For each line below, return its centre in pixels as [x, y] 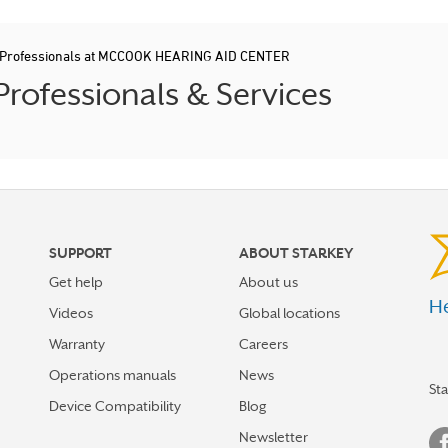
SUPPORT [80, 253]
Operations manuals [112, 375]
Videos [71, 313]
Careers [263, 344]
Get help [76, 282]
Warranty [77, 344]
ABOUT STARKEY [296, 253]
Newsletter [273, 437]
